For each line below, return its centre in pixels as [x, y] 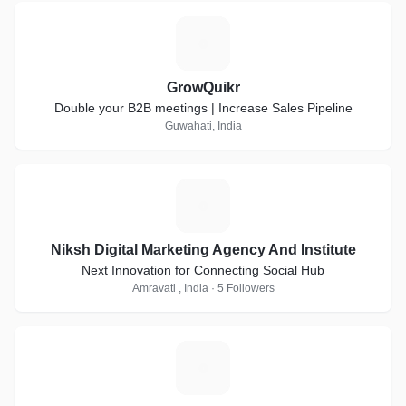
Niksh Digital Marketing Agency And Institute [203, 250]
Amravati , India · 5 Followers [203, 288]
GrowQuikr [203, 87]
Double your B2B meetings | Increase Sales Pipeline [203, 108]
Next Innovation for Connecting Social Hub [203, 270]
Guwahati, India [203, 126]
